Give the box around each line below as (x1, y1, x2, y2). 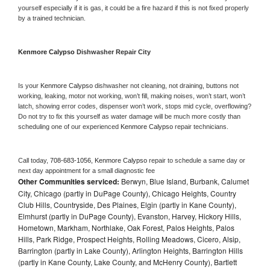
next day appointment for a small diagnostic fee (18, 166, 155, 174)
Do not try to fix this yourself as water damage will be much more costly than (18, 112, 240, 120)
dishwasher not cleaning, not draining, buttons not (95, 81, 239, 89)
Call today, (18, 156, 50, 164)
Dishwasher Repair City (77, 48, 151, 55)
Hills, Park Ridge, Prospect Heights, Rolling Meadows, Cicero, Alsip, (18, 233, 240, 244)
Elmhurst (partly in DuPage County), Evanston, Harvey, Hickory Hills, (18, 210, 241, 221)
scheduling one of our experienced (18, 122, 121, 130)
